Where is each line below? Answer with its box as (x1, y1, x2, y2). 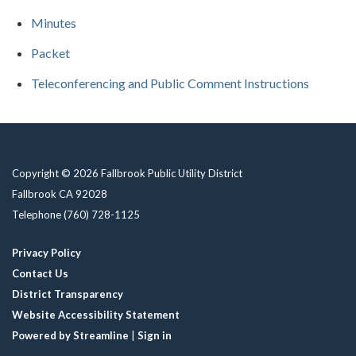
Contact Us (12, 266, 68, 280)
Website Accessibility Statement (12, 308, 180, 321)
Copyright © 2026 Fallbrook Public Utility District (12, 166, 242, 180)
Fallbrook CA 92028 (12, 187, 107, 200)
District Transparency (12, 287, 123, 300)
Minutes (31, 14, 76, 30)
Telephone (12, 207, 61, 221)
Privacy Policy (12, 246, 81, 259)
